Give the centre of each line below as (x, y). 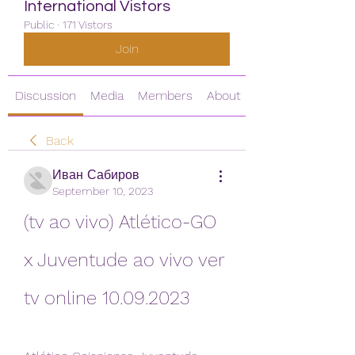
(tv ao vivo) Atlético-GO (120, 221)
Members (165, 95)
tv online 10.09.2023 (107, 298)
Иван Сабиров (96, 174)
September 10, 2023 (103, 191)
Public (39, 24)
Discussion (46, 95)
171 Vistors (88, 24)
